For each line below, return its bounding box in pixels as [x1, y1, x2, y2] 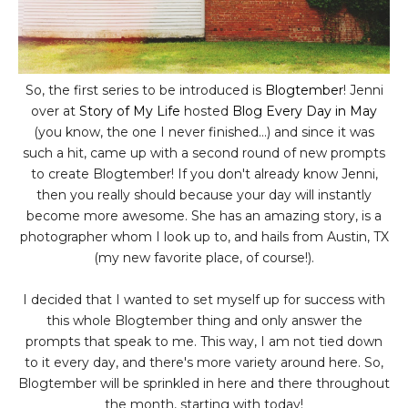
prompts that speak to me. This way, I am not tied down [25, 332, 382, 350]
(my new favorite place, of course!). [94, 249, 314, 266]
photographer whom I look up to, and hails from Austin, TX [19, 228, 389, 245]
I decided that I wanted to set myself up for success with [23, 291, 385, 308]
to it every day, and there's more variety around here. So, [25, 353, 383, 371]
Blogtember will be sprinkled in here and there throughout [18, 374, 390, 392]
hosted [180, 102, 232, 119]
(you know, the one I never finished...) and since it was [34, 123, 374, 140]
